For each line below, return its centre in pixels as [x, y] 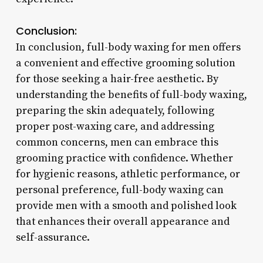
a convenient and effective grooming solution [125, 63]
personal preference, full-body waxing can [119, 190]
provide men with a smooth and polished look [126, 205]
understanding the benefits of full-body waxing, [131, 95]
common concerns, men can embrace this [117, 142]
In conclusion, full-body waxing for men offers [128, 47]
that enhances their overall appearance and [122, 221]
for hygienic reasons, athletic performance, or [128, 174]
